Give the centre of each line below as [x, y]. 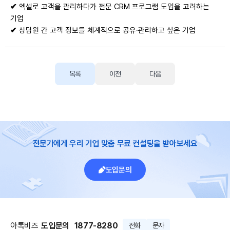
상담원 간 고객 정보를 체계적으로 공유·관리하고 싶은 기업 [106, 30]
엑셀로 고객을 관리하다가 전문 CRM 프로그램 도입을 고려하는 [113, 7]
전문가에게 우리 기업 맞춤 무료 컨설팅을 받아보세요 [115, 143]
